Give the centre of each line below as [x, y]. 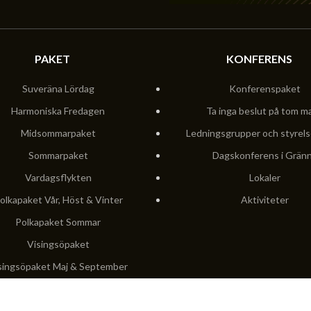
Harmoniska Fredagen [58, 111]
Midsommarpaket [58, 133]
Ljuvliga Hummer [58, 289]
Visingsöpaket [58, 244]
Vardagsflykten [58, 178]
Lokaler [265, 178]
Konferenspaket [265, 89]
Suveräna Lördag [58, 89]
